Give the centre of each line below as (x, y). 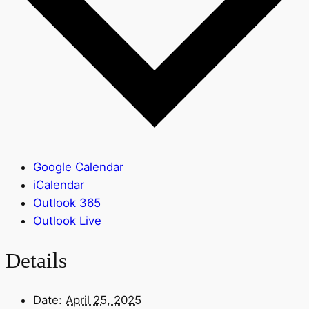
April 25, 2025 (103, 300)
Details (36, 261)
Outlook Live (67, 221)
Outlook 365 (67, 203)
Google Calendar (78, 167)
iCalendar (59, 185)
